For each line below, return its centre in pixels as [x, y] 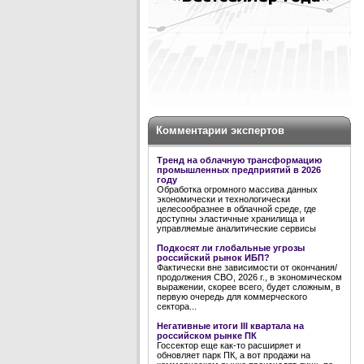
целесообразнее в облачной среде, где [236, 209]
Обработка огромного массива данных [237, 189]
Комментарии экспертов [220, 130]
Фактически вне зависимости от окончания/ [247, 267]
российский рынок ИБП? [213, 258]
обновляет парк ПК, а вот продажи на [234, 355]
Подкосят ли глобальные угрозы [231, 248]
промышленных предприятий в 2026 [239, 170]
